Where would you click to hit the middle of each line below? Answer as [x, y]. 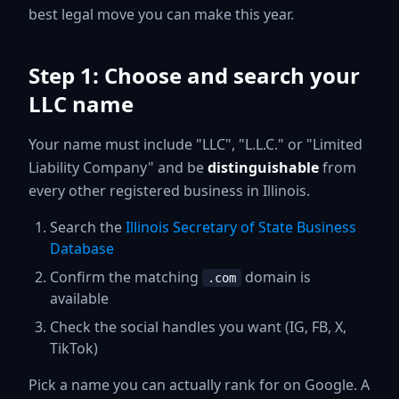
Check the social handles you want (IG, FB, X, [198, 326]
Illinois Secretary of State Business [241, 227]
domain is [276, 277]
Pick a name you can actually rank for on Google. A [199, 384]
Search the [88, 227]
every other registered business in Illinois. [169, 190]
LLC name [81, 103]
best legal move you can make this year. [161, 14]
